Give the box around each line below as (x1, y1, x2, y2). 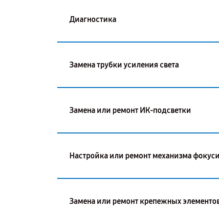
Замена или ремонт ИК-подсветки (69, 105, 191, 115)
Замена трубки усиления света (69, 60, 179, 69)
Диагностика (69, 14, 116, 24)
